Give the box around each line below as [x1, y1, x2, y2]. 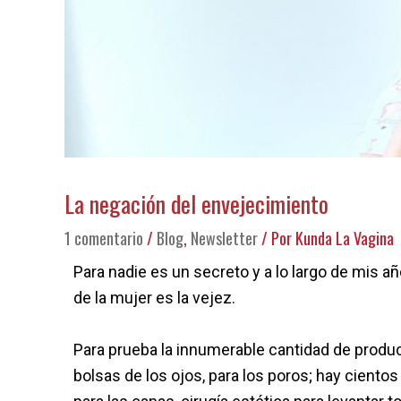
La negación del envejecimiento [64, 186, 328, 222]
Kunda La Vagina [295, 226, 394, 251]
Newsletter [191, 226, 258, 251]
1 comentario [64, 226, 143, 251]
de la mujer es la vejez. [73, 288, 235, 308]
